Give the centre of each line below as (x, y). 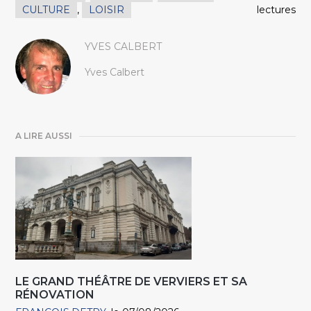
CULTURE (47, 10)
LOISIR (107, 10)
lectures (276, 10)
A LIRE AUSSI (44, 136)
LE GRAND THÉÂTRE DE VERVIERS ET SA (132, 281)
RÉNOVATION (55, 295)
